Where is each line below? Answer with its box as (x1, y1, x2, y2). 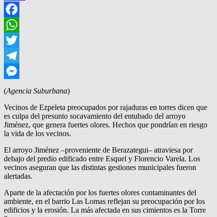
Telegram (4, 66, 32, 75)
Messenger (4, 82, 37, 91)
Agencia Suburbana (6, 86, 67, 95)
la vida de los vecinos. (4, 129, 71, 138)
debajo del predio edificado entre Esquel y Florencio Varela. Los (4, 154, 200, 163)
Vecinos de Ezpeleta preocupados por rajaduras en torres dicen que (4, 103, 207, 111)
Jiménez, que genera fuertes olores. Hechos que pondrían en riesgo (4, 120, 207, 129)
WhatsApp (4, 35, 37, 44)
